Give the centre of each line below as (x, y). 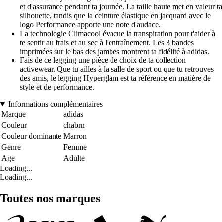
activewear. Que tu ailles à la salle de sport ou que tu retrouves (117, 69)
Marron (75, 136)
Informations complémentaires (55, 104)
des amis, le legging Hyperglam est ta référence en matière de (115, 78)
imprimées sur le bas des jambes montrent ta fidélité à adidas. (114, 51)
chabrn (74, 125)
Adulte (74, 158)
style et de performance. (57, 87)
